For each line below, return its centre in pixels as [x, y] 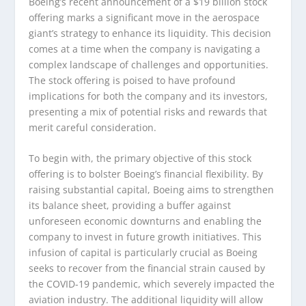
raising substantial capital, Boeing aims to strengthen [152, 190]
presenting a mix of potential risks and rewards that [148, 112]
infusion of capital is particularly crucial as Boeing [143, 253]
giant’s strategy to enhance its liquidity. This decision [150, 33]
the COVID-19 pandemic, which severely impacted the [152, 284]
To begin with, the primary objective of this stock [140, 158]
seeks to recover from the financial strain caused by [147, 268]
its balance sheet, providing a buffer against [130, 206]
